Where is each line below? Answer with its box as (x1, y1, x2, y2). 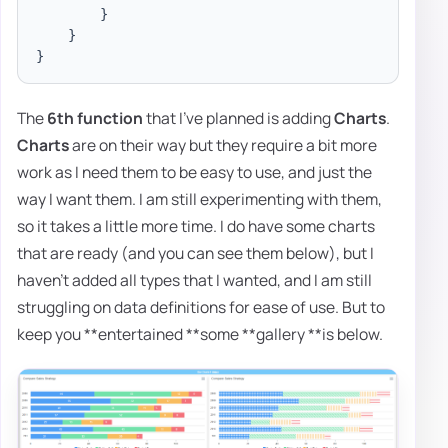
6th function (47, 107, 143, 130)
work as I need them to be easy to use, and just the (17, 161, 372, 184)
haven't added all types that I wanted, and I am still (17, 269, 372, 292)
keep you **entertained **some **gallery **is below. (17, 323, 383, 346)
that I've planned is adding (143, 107, 334, 130)
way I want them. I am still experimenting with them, (17, 188, 382, 211)
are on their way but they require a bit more (69, 134, 377, 157)
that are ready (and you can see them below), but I (17, 242, 374, 265)
